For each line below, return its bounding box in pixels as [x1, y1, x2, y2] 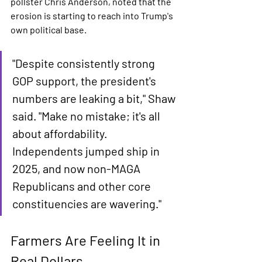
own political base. [11, 24, 87, 35]
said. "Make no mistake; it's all [12, 109, 163, 123]
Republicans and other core [12, 179, 153, 193]
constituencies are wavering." [12, 196, 161, 211]
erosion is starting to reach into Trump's [11, 10, 175, 21]
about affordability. [12, 126, 109, 140]
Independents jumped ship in [12, 144, 162, 158]
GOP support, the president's [12, 74, 158, 88]
